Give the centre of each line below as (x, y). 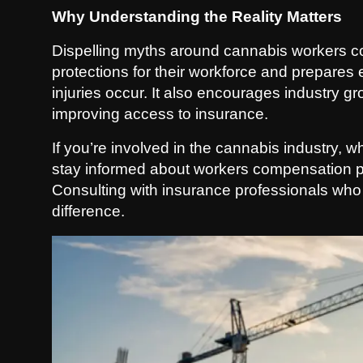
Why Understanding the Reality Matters (197, 17)
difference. (88, 211)
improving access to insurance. (160, 114)
